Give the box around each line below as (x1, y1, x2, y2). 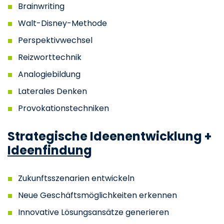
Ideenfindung (7, 142, 92, 159)
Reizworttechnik (17, 51, 81, 63)
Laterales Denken (17, 85, 87, 97)
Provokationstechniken (17, 102, 109, 114)
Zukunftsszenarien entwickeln (17, 172, 134, 184)
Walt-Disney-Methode (17, 17, 107, 29)
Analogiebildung (17, 68, 80, 80)
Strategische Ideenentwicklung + (7, 128, 211, 145)
